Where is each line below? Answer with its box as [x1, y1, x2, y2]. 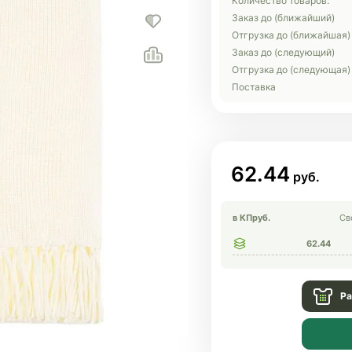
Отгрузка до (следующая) [232, 64, 350, 75]
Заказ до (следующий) [232, 46, 335, 58]
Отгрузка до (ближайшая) [232, 29, 350, 41]
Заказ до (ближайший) [232, 12, 335, 24]
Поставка [232, 81, 276, 93]
